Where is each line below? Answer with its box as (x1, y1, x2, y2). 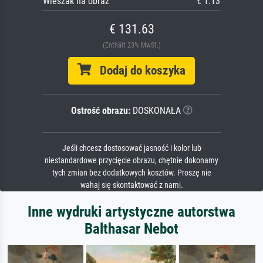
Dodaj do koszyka (91, 63, 186, 77)
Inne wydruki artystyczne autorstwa (28, 203, 235, 220)
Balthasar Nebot (85, 220, 178, 237)
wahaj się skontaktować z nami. (80, 180, 183, 190)
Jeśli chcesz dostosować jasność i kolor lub (62, 143, 201, 153)
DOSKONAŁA (130, 104, 181, 116)
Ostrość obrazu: (70, 104, 130, 116)
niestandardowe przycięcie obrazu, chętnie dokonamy (45, 155, 218, 166)
